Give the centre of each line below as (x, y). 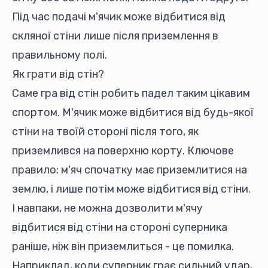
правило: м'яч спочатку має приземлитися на (130, 170)
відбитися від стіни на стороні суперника (120, 227)
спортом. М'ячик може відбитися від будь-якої (133, 112)
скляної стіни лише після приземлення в (115, 36)
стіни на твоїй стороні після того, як (105, 132)
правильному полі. (60, 55)
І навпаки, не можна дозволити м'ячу (107, 208)
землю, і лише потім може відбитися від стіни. (131, 189)
